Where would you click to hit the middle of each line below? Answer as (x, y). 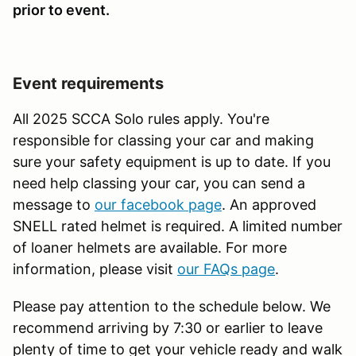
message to (54, 204)
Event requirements (88, 83)
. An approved (269, 204)
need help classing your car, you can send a (159, 183)
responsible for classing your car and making (163, 140)
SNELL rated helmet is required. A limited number (178, 226)
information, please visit (95, 269)
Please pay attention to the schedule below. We (172, 306)
